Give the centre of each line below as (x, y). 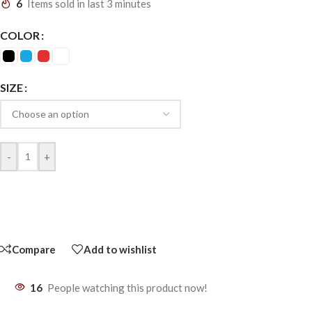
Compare (34, 249)
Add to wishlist (120, 249)
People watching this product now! (127, 288)
